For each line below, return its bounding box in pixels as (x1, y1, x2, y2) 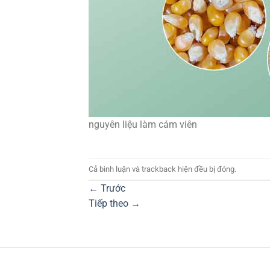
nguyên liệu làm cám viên (89, 118, 197, 130)
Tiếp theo (89, 198, 131, 210)
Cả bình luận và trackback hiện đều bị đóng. (89, 164, 236, 174)
